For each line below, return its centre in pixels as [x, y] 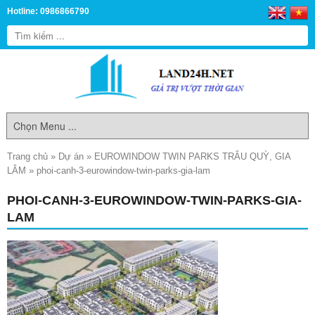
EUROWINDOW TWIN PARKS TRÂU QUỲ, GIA [192, 156]
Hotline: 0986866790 [48, 11]
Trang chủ [27, 156]
